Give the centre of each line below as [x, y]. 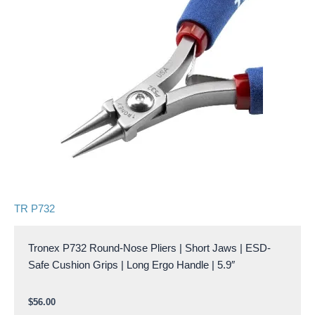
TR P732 [34, 209]
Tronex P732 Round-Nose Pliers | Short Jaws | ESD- [149, 248]
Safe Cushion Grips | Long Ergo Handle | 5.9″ [131, 265]
